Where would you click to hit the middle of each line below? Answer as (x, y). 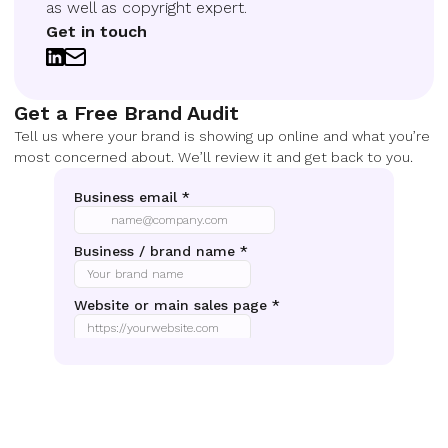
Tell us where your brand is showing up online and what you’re (222, 136)
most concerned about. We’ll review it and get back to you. (213, 157)
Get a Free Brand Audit (126, 113)
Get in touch (96, 31)
